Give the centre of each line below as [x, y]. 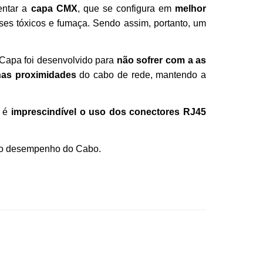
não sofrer [140, 60]
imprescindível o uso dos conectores [96, 112]
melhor [191, 9]
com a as [186, 60]
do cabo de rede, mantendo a [143, 75]
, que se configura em [126, 9]
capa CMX [54, 9]
